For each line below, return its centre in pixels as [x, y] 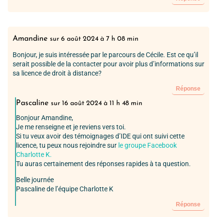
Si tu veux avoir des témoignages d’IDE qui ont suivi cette [100, 136]
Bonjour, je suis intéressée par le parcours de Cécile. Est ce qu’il [105, 55]
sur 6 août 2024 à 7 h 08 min [94, 39]
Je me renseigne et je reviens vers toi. [71, 127]
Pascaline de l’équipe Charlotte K [65, 189]
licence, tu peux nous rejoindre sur [67, 145]
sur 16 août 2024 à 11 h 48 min [97, 103]
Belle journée [35, 180]
